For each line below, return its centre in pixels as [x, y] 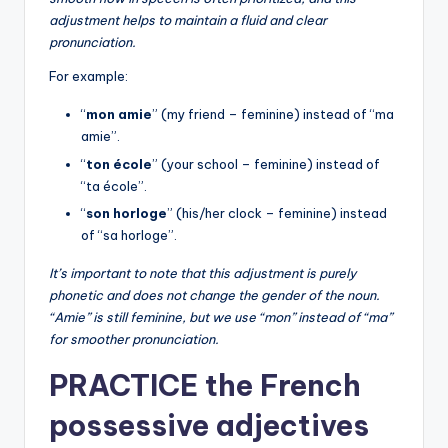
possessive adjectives [209, 425]
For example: [88, 76]
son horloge [126, 212]
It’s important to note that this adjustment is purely [202, 272]
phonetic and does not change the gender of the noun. [214, 294]
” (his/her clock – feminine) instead [277, 212]
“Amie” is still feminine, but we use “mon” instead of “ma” [220, 316]
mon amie [119, 114]
